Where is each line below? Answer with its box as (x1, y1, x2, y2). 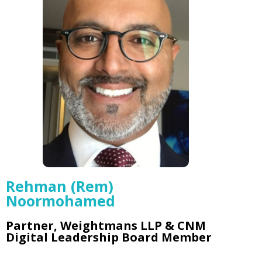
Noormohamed (6, 191, 115, 211)
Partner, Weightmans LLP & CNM (6, 218, 206, 233)
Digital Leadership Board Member (6, 229, 212, 245)
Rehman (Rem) (6, 176, 113, 196)
